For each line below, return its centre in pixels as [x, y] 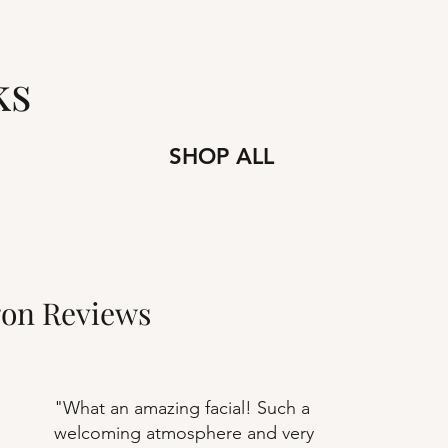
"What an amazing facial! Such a [181, 408]
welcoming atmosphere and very [183, 433]
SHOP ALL [221, 157]
